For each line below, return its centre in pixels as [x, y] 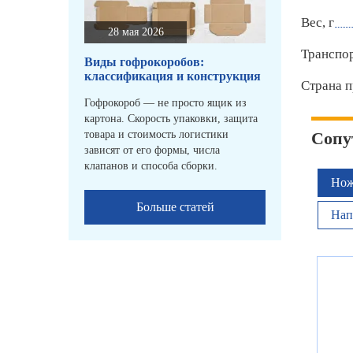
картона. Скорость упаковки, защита [171, 119]
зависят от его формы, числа [152, 150]
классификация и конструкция [173, 76]
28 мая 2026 [136, 32]
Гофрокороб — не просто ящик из [165, 103]
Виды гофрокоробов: [144, 62]
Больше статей [175, 207]
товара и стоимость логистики [156, 135]
